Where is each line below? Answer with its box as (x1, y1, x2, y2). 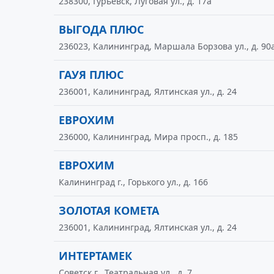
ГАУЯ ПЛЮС (59, 67, 124, 82)
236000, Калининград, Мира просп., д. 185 (59, 131, 238, 143)
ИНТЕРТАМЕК (59, 248, 132, 263)
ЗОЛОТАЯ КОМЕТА (59, 203, 159, 218)
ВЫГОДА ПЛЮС (59, 22, 144, 37)
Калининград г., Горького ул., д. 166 (59, 176, 208, 188)
